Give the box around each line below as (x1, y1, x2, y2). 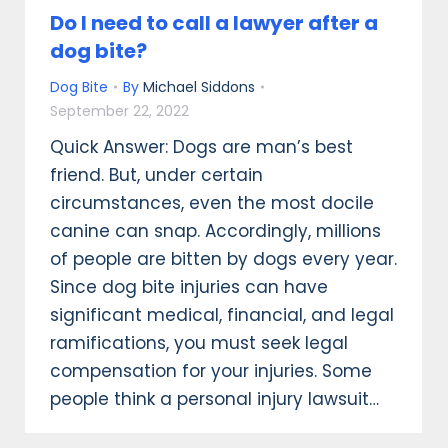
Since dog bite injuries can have (50, 275, 328, 300)
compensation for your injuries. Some (50, 359, 372, 384)
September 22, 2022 (50, 101, 189, 122)
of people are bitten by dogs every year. (50, 247, 397, 272)
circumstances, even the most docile (50, 191, 374, 216)
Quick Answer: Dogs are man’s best (50, 135, 353, 160)
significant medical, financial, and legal (50, 303, 394, 328)
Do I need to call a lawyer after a (50, 9, 378, 38)
